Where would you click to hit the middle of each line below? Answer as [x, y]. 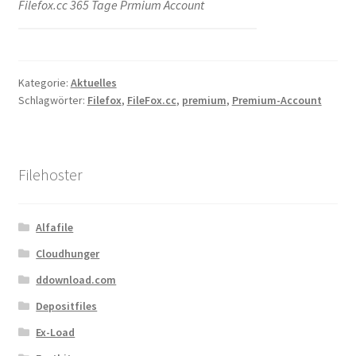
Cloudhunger [68, 254]
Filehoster [50, 175]
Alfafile [55, 228]
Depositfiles [67, 306]
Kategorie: [44, 82]
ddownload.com [76, 280]
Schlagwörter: [52, 100]
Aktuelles [93, 82]
